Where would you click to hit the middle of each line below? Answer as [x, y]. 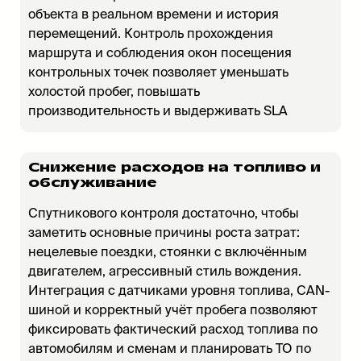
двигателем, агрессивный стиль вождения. [165, 271]
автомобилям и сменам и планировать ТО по [170, 349]
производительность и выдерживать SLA [158, 111]
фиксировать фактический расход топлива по [173, 329]
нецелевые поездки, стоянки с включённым [168, 252]
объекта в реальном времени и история [154, 14]
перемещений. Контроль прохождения [151, 33]
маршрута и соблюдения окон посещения [160, 53]
